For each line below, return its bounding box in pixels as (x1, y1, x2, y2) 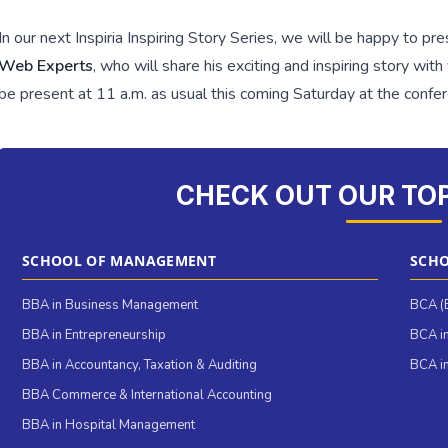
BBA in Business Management (22, 296, 198, 315)
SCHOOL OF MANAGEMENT (22, 251, 216, 271)
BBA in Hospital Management (22, 416, 195, 435)
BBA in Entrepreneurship (22, 326, 166, 345)
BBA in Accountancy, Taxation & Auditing (22, 356, 257, 375)
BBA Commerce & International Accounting (22, 386, 272, 405)
